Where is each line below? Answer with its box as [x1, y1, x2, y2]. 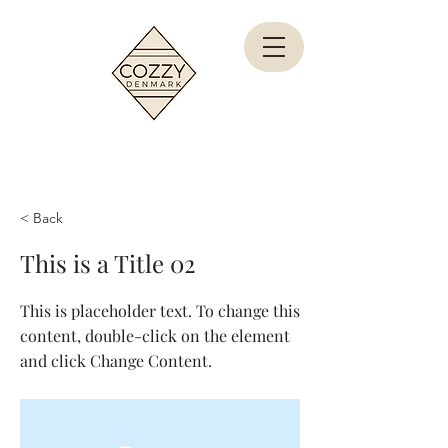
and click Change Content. [20, 350, 212, 371]
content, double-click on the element [20, 325, 290, 346]
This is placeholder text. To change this [20, 300, 300, 321]
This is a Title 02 [20, 247, 196, 279]
